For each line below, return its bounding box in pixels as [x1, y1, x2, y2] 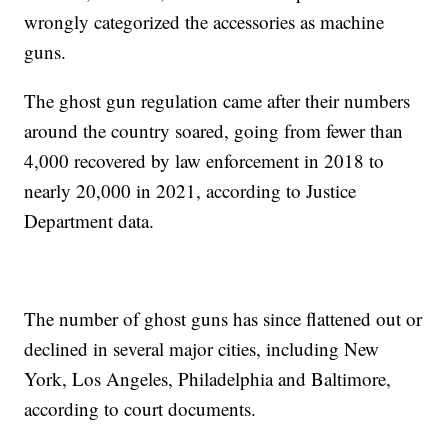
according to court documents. [24, 395, 257, 421]
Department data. [24, 207, 155, 233]
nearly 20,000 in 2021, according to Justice [24, 177, 357, 203]
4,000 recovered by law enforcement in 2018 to [24, 147, 385, 173]
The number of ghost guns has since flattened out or [24, 305, 423, 331]
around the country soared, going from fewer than [24, 117, 404, 143]
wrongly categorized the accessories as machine [24, 8, 385, 34]
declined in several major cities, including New [24, 335, 380, 361]
